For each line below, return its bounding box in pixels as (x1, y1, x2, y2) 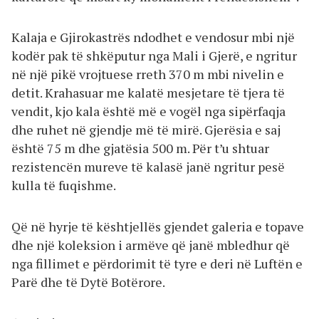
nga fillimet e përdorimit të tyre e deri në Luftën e (11, 254, 303, 272)
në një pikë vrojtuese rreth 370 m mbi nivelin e (11, 66, 284, 83)
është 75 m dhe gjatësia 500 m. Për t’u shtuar (11, 140, 269, 157)
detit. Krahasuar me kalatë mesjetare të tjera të (11, 84, 285, 102)
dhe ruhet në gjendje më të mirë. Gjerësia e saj (11, 121, 281, 139)
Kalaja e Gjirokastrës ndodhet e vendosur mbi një (11, 28, 295, 46)
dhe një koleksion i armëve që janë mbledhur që (11, 236, 290, 253)
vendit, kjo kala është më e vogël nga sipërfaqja (11, 103, 286, 120)
